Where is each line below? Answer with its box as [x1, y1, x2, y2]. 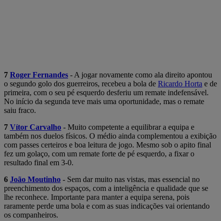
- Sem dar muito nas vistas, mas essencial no [61, 175, 200, 184]
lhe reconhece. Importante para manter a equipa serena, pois [4, 192, 189, 201]
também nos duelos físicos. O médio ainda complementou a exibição [4, 131, 217, 140]
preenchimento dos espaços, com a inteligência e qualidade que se [4, 184, 208, 192]
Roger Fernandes [10, 70, 68, 79]
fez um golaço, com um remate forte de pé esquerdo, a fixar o [4, 149, 194, 158]
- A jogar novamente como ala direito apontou [68, 70, 212, 79]
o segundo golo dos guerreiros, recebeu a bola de [4, 79, 158, 88]
